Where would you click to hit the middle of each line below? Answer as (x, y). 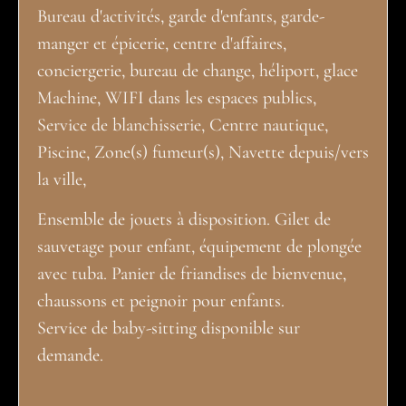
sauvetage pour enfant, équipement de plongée (199, 247)
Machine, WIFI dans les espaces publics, (177, 97)
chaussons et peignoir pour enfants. (161, 301)
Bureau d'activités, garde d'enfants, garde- (181, 16)
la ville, (62, 179)
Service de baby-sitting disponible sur (169, 329)
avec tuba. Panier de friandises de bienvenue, (192, 274)
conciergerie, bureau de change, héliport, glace (198, 70)
